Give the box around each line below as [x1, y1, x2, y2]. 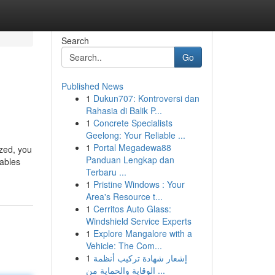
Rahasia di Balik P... [85, 104, 162, 117]
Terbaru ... [85, 166, 126, 178]
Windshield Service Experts [85, 215, 192, 227]
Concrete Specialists [93, 117, 172, 129]
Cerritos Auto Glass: [93, 203, 171, 215]
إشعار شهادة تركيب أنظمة [93, 252, 187, 264]
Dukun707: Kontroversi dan [93, 92, 199, 104]
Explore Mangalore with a [93, 227, 192, 239]
